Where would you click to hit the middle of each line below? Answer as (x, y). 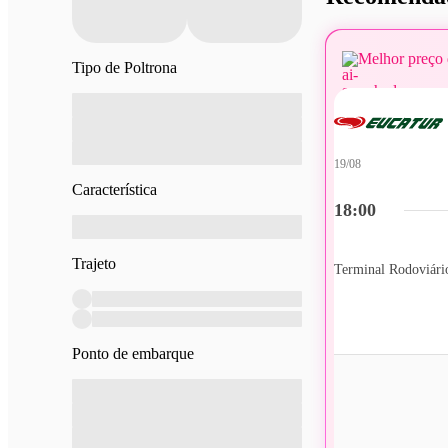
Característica (114, 189)
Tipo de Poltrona (124, 67)
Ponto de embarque (133, 353)
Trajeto (94, 263)
